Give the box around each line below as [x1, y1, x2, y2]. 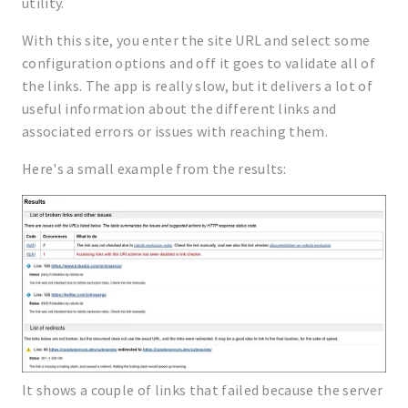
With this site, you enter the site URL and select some [22, 30, 371, 49]
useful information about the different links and [22, 98, 337, 117]
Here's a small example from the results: [22, 158, 287, 178]
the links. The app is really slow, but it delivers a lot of [22, 76, 372, 95]
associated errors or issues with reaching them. [22, 121, 329, 140]
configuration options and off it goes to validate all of [22, 53, 375, 72]
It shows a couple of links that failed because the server [22, 381, 383, 400]
